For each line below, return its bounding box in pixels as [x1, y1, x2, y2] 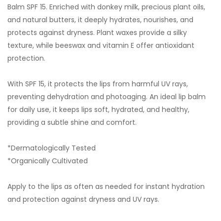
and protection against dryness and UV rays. [7, 194, 159, 205]
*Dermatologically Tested [7, 143, 96, 153]
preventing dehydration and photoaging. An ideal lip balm [7, 92, 206, 102]
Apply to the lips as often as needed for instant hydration [7, 182, 205, 192]
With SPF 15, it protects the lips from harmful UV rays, [7, 79, 188, 89]
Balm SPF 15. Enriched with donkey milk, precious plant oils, [7, 2, 205, 12]
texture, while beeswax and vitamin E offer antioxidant [7, 40, 194, 51]
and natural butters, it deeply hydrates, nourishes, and [7, 15, 193, 25]
